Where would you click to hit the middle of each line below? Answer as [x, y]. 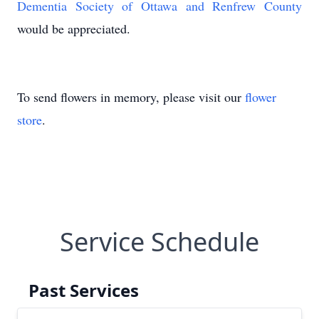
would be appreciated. [76, 28]
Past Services [84, 290]
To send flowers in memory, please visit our [131, 97]
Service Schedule [159, 242]
